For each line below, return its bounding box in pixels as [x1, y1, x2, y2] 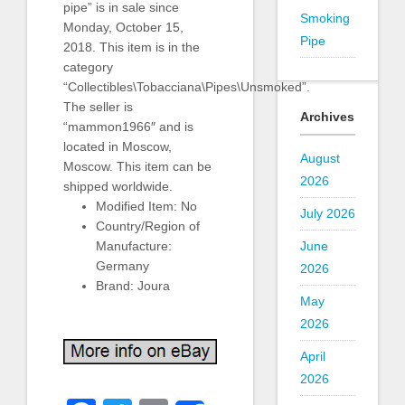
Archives [299, 109, 354, 124]
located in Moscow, [63, 139, 172, 155]
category [63, 60, 113, 75]
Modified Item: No [96, 199, 197, 214]
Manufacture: [96, 239, 172, 254]
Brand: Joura [96, 278, 170, 294]
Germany [96, 259, 149, 274]
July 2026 [299, 206, 355, 221]
